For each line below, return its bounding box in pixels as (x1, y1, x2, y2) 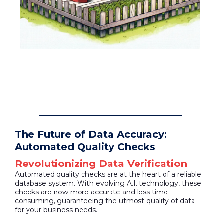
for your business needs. (15, 205, 97, 214)
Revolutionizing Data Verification (15, 158, 187, 169)
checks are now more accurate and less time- (15, 188, 170, 196)
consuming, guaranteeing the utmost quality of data (15, 196, 195, 205)
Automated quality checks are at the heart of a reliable (15, 170, 201, 179)
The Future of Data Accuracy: (15, 128, 167, 140)
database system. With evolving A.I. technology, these (15, 179, 201, 188)
